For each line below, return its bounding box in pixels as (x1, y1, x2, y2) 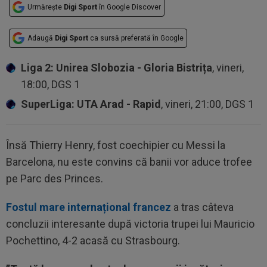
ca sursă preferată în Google (88, 33, 184, 42)
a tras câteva (171, 200, 234, 213)
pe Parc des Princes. (6, 172, 105, 185)
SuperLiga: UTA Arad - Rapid (21, 97, 161, 110)
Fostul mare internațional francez (6, 200, 171, 213)
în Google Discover (97, 2, 161, 11)
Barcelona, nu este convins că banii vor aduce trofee (6, 155, 252, 168)
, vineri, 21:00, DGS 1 (161, 97, 254, 110)
